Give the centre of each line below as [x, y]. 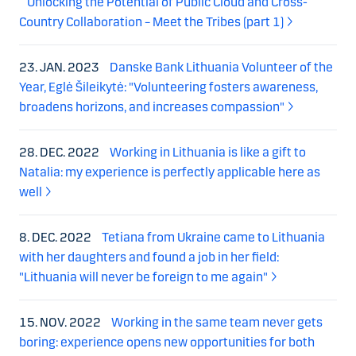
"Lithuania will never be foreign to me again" [143, 277]
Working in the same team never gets [217, 322]
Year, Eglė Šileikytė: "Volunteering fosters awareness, [168, 87]
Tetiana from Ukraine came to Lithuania [213, 237]
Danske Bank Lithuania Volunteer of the [221, 67]
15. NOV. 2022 [61, 322]
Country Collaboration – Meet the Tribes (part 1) [151, 21]
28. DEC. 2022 [60, 152]
